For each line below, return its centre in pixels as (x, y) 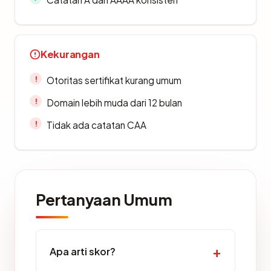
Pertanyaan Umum (104, 200)
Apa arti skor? (83, 252)
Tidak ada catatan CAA (96, 125)
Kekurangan (70, 54)
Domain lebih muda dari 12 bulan (114, 103)
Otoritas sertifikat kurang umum (114, 80)
